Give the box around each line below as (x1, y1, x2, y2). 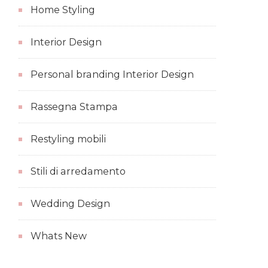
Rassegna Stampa (31, 100, 118, 112)
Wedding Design (31, 197, 110, 209)
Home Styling (31, 4, 95, 16)
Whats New (31, 230, 87, 242)
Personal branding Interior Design (31, 68, 194, 80)
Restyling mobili (31, 133, 106, 145)
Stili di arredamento (31, 165, 126, 177)
